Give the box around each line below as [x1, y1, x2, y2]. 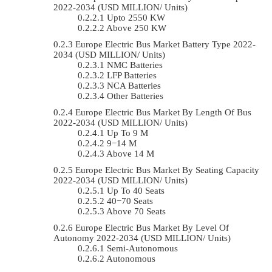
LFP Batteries [107, 70, 157, 80]
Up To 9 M [107, 127, 148, 138]
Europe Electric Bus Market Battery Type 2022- [75, 39, 256, 49]
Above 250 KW [106, 22, 166, 33]
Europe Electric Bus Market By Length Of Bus [75, 107, 251, 117]
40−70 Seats [107, 195, 153, 206]
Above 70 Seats [106, 206, 166, 216]
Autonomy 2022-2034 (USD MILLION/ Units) [53, 233, 231, 243]
